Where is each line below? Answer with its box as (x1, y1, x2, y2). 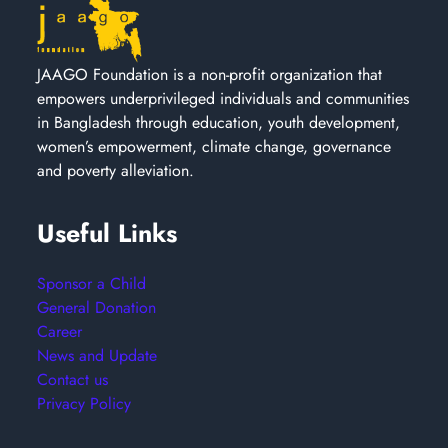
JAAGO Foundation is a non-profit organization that (37, 63, 383, 87)
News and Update (37, 344, 158, 368)
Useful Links (37, 215, 178, 252)
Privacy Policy (37, 392, 132, 416)
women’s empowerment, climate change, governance (37, 135, 392, 159)
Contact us (37, 368, 109, 392)
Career (37, 320, 83, 344)
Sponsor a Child (37, 272, 147, 296)
